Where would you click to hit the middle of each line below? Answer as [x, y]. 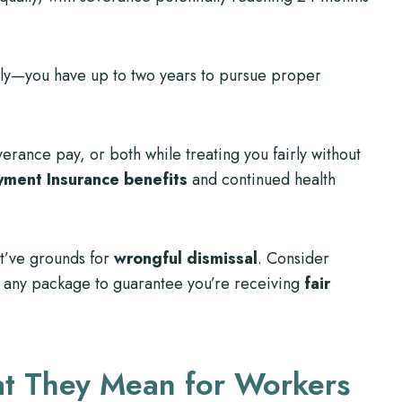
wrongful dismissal [186, 258]
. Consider [293, 258]
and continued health [262, 179]
